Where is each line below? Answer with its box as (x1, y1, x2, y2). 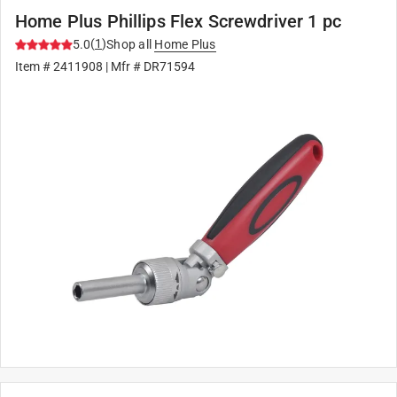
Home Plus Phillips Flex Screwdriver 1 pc (15, 11, 341, 32)
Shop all (106, 37, 152, 51)
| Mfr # (103, 59, 144, 74)
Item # (15, 59, 53, 74)
